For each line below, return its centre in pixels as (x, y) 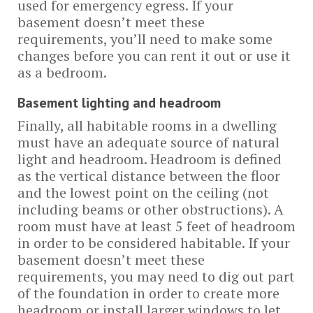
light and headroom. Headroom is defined (150, 159)
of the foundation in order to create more (148, 293)
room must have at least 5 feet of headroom (156, 226)
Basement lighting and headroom (119, 103)
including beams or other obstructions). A (151, 209)
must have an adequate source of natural (148, 142)
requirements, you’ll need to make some (145, 39)
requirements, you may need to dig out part (156, 276)
